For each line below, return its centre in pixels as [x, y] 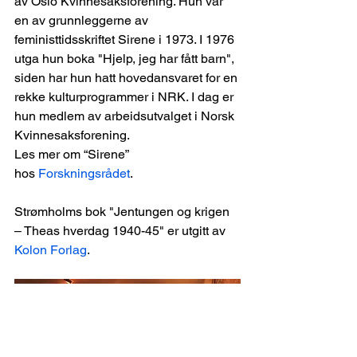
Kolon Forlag [51, 249]
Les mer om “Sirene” [73, 154]
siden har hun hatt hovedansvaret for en [127, 77]
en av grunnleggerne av [83, 20]
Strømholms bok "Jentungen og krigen [124, 211]
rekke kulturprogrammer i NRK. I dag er [126, 96]
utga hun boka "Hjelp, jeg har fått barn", [126, 58]
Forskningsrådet [84, 173]
